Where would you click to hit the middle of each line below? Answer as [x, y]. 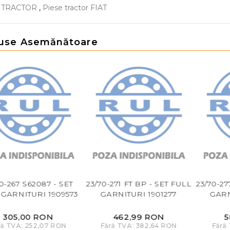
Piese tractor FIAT [75, 8]
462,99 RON [139, 217]
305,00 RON [28, 217]
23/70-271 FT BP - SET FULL [139, 184]
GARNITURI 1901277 [139, 194]
